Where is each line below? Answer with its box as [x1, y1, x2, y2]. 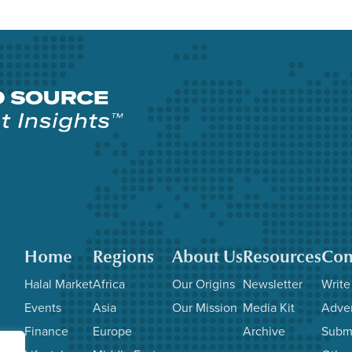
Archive [243, 322, 285, 340]
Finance [24, 322, 68, 340]
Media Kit [243, 299, 295, 317]
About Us [172, 246, 243, 268]
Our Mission [172, 299, 237, 317]
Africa [93, 275, 125, 293]
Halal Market [24, 275, 93, 293]
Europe [93, 322, 132, 340]
